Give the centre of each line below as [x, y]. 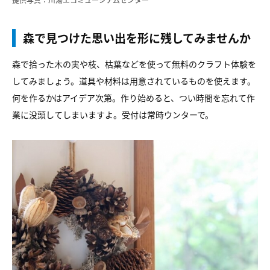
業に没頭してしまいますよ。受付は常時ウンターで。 [113, 115]
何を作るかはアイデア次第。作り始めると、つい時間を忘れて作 [133, 98]
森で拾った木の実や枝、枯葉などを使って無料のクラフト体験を [134, 64]
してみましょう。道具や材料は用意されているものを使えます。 [134, 81]
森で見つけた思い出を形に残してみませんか [137, 38]
